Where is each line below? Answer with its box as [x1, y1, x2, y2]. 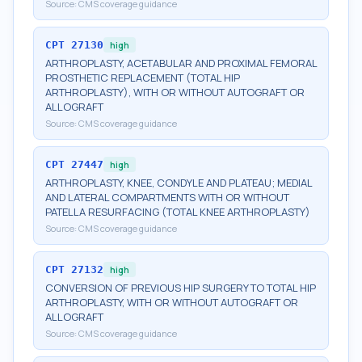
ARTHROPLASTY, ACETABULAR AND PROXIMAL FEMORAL [45, 56, 317, 70]
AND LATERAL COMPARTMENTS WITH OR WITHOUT [45, 190, 289, 204]
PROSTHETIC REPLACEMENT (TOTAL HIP [45, 70, 240, 85]
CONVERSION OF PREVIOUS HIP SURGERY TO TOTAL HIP [45, 280, 316, 295]
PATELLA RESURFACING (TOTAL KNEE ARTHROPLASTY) [45, 204, 310, 219]
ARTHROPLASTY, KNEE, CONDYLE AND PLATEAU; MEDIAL [45, 175, 312, 190]
